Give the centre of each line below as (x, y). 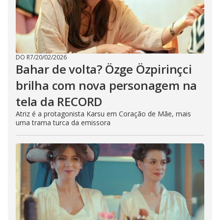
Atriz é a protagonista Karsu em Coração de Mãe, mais (103, 114)
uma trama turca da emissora (63, 123)
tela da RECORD (59, 102)
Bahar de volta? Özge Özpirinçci (104, 69)
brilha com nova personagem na (107, 85)
